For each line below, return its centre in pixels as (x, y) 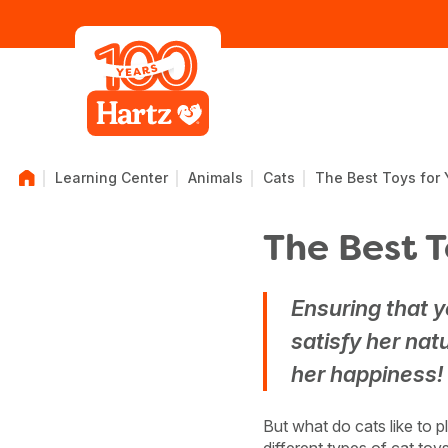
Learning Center (111, 177)
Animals (215, 177)
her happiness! (366, 374)
